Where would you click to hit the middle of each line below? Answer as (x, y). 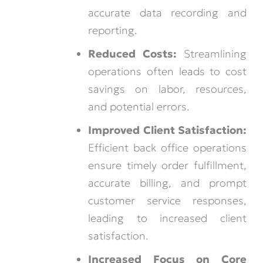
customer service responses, (167, 200)
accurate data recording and (167, 12)
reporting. (113, 30)
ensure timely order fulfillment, (167, 165)
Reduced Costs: (132, 53)
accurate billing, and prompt (167, 183)
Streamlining (211, 53)
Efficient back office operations (167, 147)
